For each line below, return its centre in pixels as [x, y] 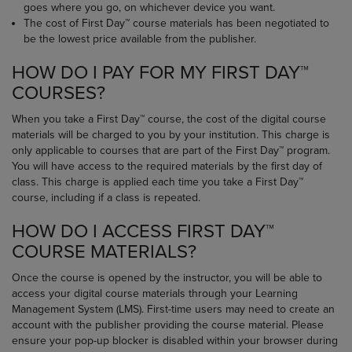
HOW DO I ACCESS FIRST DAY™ [143, 231]
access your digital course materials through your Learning [155, 293]
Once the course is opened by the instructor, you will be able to [167, 278]
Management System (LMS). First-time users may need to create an [173, 309]
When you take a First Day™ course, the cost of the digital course [169, 119]
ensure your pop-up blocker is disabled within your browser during [175, 341]
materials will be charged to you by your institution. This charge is [171, 135]
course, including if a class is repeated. [106, 198]
